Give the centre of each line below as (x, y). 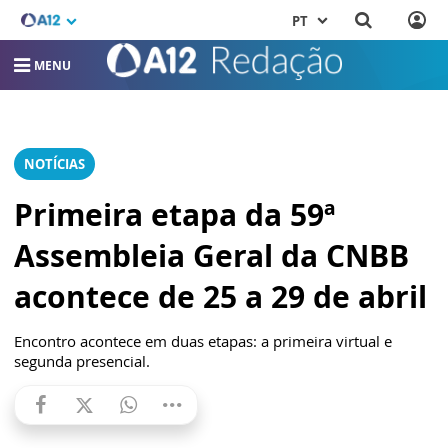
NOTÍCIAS (54, 164)
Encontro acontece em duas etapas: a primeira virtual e (203, 341)
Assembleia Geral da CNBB (211, 255)
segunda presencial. (82, 361)
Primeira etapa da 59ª (174, 214)
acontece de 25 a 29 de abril (220, 296)
